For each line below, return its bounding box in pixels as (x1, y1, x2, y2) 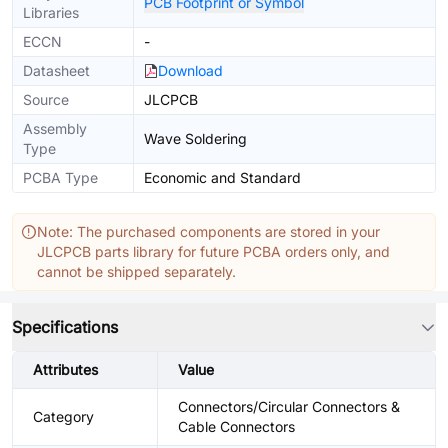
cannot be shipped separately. (37, 263, 236, 280)
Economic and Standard (144, 169, 301, 186)
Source (23, 91, 69, 108)
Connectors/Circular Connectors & (178, 398, 400, 415)
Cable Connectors (178, 418, 295, 435)
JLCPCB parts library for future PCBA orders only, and (37, 243, 390, 260)
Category (33, 408, 94, 425)
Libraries (23, 4, 79, 21)
